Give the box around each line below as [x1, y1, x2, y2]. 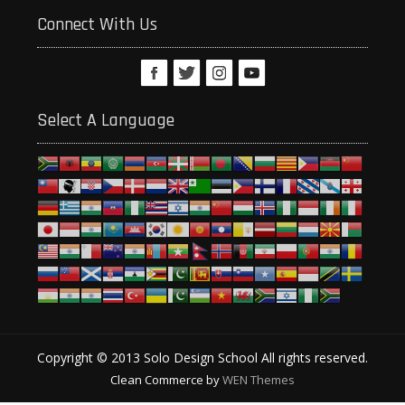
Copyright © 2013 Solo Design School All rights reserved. [37, 348, 368, 366]
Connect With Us [37, 13, 158, 37]
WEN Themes [222, 371, 295, 388]
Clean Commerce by [110, 371, 222, 388]
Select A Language [37, 108, 175, 133]
